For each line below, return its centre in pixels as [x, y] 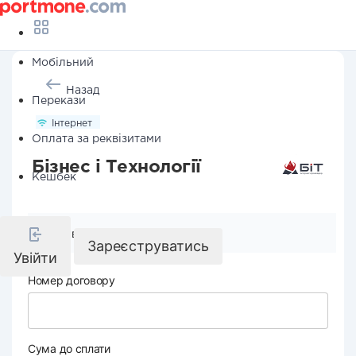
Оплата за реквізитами [97, 139]
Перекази [59, 101]
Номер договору [72, 280]
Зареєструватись [148, 246]
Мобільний [63, 63]
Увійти [35, 258]
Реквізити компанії [102, 233]
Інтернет [72, 124]
